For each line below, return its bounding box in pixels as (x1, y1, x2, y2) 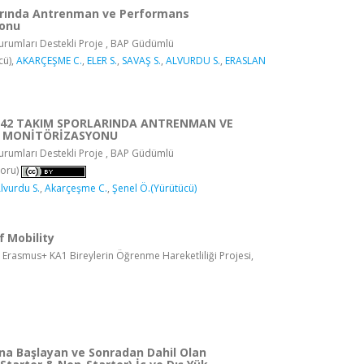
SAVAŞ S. (122, 54, 161, 68)
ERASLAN (225, 54, 266, 68)
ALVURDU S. (166, 54, 220, 68)
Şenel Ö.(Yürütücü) (112, 180, 197, 195)
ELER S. (87, 54, 117, 68)
